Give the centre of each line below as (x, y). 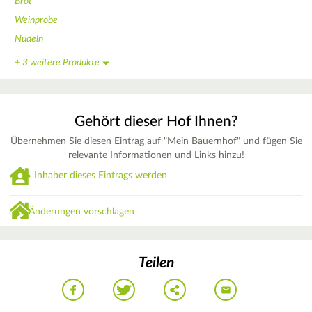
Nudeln (29, 39)
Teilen (156, 263)
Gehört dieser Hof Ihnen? (156, 121)
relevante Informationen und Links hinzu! (156, 155)
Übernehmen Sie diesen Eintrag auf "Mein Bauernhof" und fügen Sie (156, 141)
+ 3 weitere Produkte (57, 62)
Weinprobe (36, 20)
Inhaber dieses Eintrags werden (101, 176)
